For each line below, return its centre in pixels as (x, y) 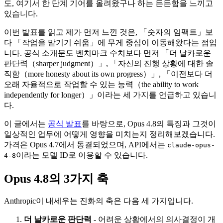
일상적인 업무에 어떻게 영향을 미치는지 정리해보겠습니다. (110, 134)
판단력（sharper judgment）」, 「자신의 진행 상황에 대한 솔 (109, 63)
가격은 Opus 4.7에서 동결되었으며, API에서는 (86, 144)
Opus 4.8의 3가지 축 (56, 178)
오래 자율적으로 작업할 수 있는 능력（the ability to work (101, 84)
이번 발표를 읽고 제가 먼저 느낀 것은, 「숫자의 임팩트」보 (109, 32)
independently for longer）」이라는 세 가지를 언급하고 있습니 (110, 95)
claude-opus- (191, 145)
